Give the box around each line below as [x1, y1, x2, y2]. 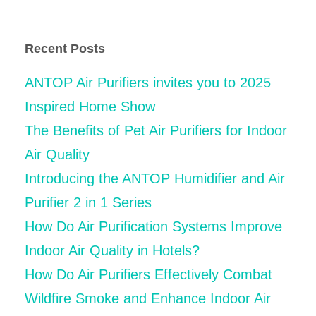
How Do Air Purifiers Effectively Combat [25, 266, 272, 282]
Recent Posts [25, 41, 105, 56]
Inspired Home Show [25, 98, 155, 114]
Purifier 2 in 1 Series [25, 194, 152, 210]
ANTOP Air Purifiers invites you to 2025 [25, 74, 271, 90]
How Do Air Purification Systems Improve [25, 218, 282, 234]
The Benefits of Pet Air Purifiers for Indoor [25, 122, 287, 138]
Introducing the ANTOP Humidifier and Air [25, 170, 285, 186]
